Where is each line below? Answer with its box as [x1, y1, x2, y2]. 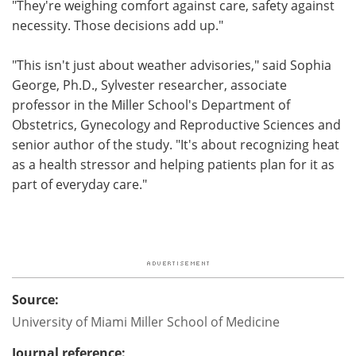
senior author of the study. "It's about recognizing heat [12, 135, 339, 153]
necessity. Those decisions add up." [12, 16, 226, 33]
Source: [12, 290, 59, 308]
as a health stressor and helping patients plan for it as [12, 155, 335, 172]
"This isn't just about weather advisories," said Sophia [12, 56, 331, 73]
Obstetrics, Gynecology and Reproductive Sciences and [12, 115, 341, 133]
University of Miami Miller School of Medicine [12, 312, 280, 330]
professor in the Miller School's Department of [12, 95, 290, 113]
